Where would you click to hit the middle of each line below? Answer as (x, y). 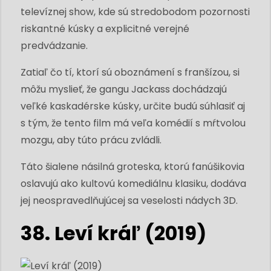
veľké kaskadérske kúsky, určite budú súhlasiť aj (133, 106)
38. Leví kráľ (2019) (113, 233)
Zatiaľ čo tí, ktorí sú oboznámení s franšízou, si (130, 72)
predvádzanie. (54, 45)
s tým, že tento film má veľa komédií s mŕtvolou (133, 123)
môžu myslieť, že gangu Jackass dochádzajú (124, 89)
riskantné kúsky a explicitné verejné (105, 28)
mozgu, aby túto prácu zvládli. (91, 140)
